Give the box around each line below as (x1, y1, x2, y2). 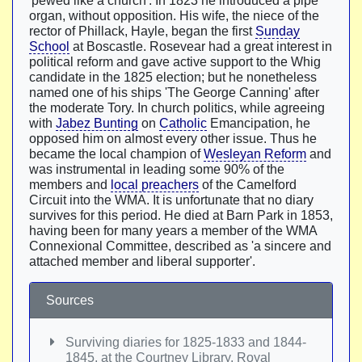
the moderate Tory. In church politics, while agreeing (29, 101, 325, 115)
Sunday (255, 24, 300, 38)
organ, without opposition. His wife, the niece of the (29, 9, 319, 23)
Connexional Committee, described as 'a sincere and (29, 239, 331, 253)
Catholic (159, 116, 207, 130)
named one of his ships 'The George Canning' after (29, 86, 319, 99)
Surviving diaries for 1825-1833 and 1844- (65, 335, 306, 349)
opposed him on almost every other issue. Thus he (29, 132, 317, 145)
